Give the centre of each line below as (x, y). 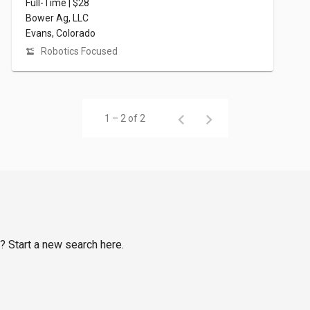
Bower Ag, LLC (57, 18)
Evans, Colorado (61, 34)
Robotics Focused (80, 52)
